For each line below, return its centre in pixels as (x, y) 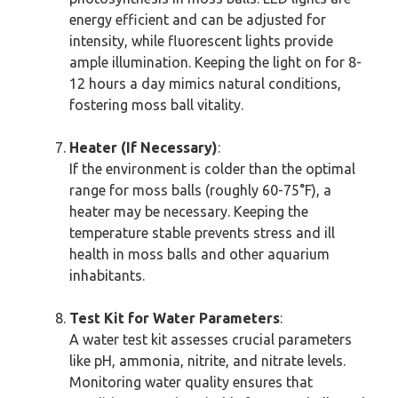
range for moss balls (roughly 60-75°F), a (200, 190)
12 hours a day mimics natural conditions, (205, 84)
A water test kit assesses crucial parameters (211, 339)
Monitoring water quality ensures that (191, 382)
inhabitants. (107, 275)
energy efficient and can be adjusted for (198, 20)
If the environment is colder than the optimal (212, 169)
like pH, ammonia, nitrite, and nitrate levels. (207, 361)
